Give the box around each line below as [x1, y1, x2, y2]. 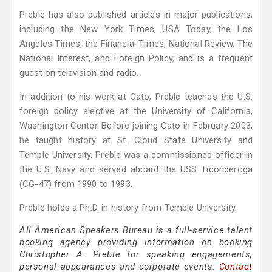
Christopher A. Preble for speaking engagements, [19, 249, 253, 260]
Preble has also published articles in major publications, [19, 9, 253, 21]
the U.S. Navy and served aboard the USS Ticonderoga [19, 164, 253, 175]
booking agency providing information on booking [19, 237, 253, 248]
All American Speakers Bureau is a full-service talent [19, 225, 253, 236]
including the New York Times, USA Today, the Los [19, 24, 253, 35]
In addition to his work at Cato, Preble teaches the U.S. [19, 91, 253, 103]
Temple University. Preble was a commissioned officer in [19, 149, 253, 161]
